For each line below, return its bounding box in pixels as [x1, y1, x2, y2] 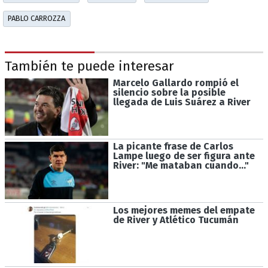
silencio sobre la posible [112, 86, 226, 98]
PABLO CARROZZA [8, 14, 66, 23]
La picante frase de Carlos [112, 141, 233, 153]
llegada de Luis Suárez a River [112, 96, 251, 108]
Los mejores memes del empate [112, 204, 255, 216]
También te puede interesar [5, 58, 174, 75]
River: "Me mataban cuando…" [112, 160, 249, 172]
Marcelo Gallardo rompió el [112, 77, 239, 89]
